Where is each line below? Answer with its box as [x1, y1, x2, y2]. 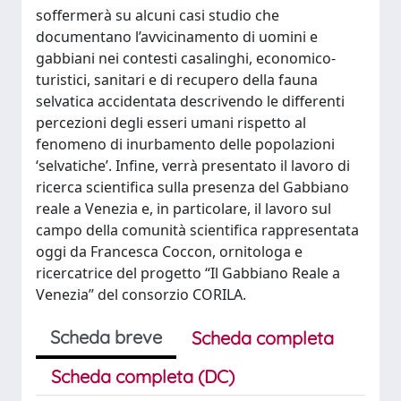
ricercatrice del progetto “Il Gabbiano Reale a [36, 263, 340, 283]
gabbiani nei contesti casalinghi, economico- [36, 48, 336, 68]
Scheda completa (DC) [51, 365, 235, 388]
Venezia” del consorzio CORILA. [36, 285, 246, 304]
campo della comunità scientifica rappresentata [36, 220, 359, 240]
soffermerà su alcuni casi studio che [36, 5, 279, 25]
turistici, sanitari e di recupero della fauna [36, 70, 318, 90]
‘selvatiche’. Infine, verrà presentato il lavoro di [36, 156, 350, 175]
